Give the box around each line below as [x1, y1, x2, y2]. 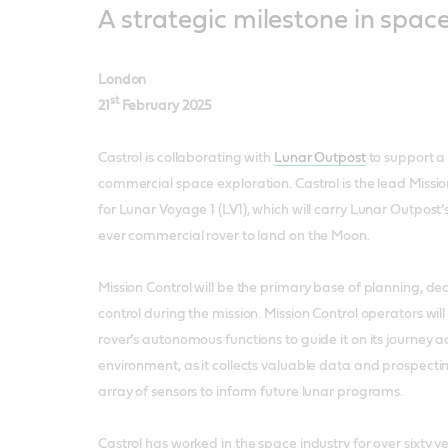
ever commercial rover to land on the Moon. [97, 228, 370, 243]
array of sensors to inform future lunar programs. [97, 384, 404, 399]
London [97, 72, 147, 87]
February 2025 [118, 98, 213, 113]
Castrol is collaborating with [97, 150, 274, 165]
